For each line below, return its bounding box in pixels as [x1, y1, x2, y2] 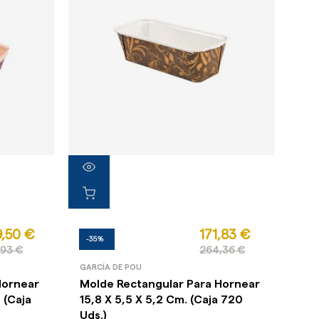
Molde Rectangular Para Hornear [79, 278, 260, 291]
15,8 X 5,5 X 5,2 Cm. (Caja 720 [79, 294, 243, 306]
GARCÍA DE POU [79, 263, 142, 272]
